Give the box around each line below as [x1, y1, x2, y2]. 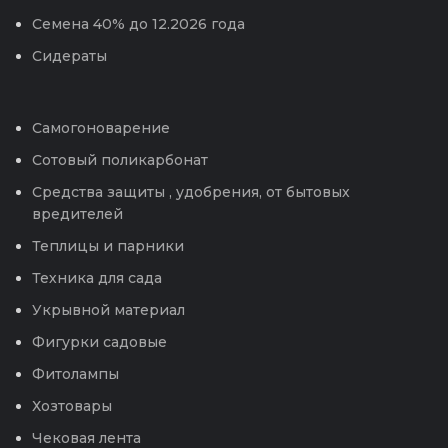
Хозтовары [32, 396, 112, 415]
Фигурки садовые [32, 332, 167, 351]
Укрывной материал [32, 300, 185, 319]
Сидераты [32, 46, 107, 65]
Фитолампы [32, 364, 119, 383]
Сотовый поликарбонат [32, 150, 208, 169]
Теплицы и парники [32, 236, 184, 255]
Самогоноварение [32, 118, 170, 137]
